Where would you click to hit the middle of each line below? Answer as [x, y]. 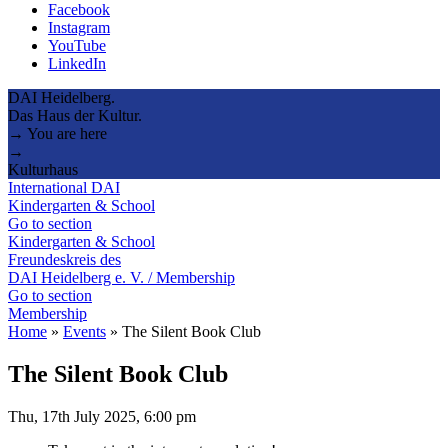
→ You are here [57, 133]
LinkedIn [77, 63]
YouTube [77, 45]
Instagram [79, 27]
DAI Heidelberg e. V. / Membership [121, 277]
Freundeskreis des [64, 259]
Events [84, 331]
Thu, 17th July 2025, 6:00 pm [102, 416]
